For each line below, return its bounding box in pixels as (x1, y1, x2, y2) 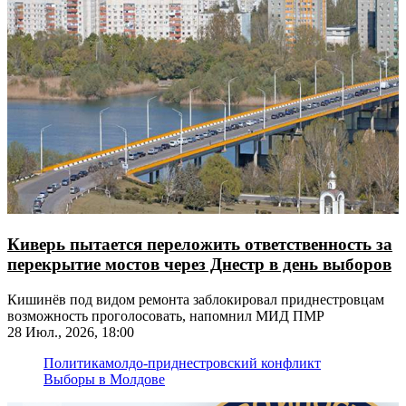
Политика (43, 354, 105, 371)
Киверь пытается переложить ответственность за (7, 234, 392, 254)
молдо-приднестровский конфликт (105, 354, 321, 371)
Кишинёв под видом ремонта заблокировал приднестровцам (7, 291, 384, 307)
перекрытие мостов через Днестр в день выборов (7, 254, 391, 274)
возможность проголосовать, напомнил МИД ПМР (7, 307, 324, 324)
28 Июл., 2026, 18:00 (7, 324, 134, 340)
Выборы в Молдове (43, 371, 165, 387)
